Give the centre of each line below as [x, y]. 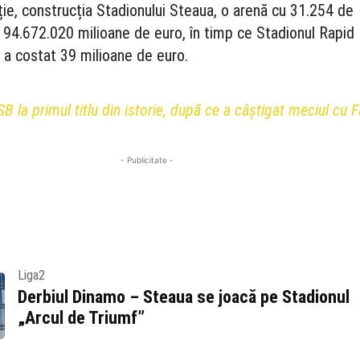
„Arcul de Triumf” [81, 318]
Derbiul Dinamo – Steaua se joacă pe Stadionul [183, 297]
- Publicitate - [147, 160]
